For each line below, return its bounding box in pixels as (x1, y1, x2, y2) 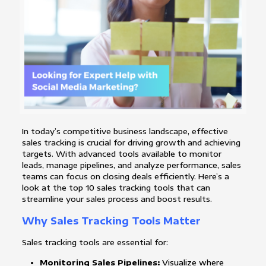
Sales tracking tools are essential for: (21, 237, 168, 248)
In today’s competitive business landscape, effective (21, 126, 228, 137)
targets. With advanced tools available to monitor (21, 149, 221, 159)
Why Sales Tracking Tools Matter (21, 215, 201, 227)
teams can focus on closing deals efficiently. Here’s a (21, 172, 229, 182)
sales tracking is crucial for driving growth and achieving (21, 138, 240, 148)
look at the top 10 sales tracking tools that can (21, 183, 210, 193)
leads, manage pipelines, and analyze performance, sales (21, 160, 241, 170)
